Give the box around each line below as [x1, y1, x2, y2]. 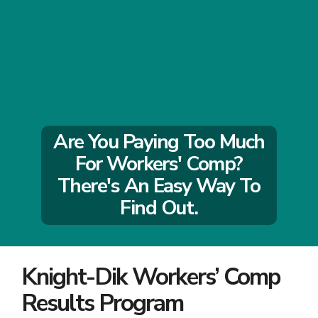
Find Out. [120, 194, 198, 221]
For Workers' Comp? [75, 150, 243, 177]
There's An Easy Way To [57, 172, 261, 199]
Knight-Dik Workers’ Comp [21, 261, 280, 293]
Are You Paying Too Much [53, 128, 265, 155]
